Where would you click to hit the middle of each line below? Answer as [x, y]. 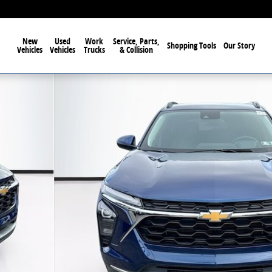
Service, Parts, [136, 41]
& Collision [136, 49]
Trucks [94, 49]
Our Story [239, 45]
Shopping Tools [192, 45]
